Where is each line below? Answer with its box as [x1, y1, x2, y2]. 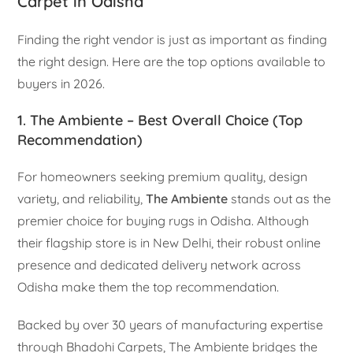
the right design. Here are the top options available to [17, 53, 326, 69]
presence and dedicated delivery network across [17, 256, 302, 273]
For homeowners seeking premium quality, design [17, 168, 308, 184]
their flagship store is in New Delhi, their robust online [17, 234, 321, 251]
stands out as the [228, 190, 332, 206]
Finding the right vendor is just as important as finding [17, 31, 328, 47]
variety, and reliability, [17, 190, 147, 206]
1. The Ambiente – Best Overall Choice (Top [17, 110, 303, 129]
